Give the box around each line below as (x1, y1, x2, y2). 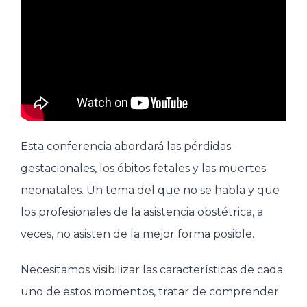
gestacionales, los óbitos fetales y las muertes (21, 162, 266, 175)
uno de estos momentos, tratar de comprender (21, 285, 279, 299)
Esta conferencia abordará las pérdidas (21, 140, 231, 153)
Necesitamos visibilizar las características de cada (21, 263, 283, 277)
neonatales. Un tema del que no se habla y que (21, 184, 280, 197)
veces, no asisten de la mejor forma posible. (21, 228, 254, 241)
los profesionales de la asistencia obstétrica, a (21, 206, 263, 219)
